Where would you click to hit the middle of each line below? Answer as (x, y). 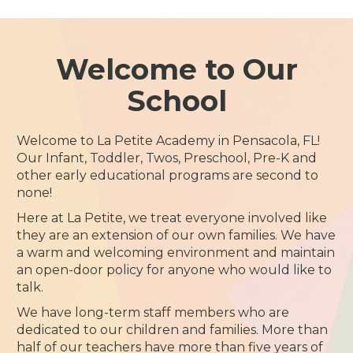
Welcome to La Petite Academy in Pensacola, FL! (169, 141)
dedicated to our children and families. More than (173, 330)
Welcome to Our (176, 69)
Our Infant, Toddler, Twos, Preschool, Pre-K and (167, 158)
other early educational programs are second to (168, 175)
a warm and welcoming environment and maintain (176, 253)
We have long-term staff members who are (153, 312)
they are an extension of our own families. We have (176, 235)
